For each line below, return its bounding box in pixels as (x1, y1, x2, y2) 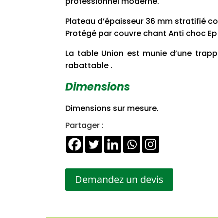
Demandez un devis (75, 172, 164, 186)
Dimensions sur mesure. (65, 103, 159, 114)
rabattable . (65, 60, 113, 72)
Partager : (65, 120, 104, 131)
